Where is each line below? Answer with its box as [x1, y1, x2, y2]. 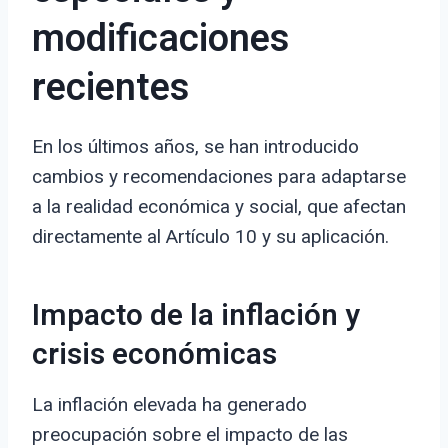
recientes [32, 60, 189, 117]
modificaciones [32, 11, 289, 68]
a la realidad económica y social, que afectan [32, 195, 406, 219]
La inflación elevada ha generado [32, 393, 307, 417]
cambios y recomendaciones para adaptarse [32, 165, 406, 189]
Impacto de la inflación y [32, 294, 360, 339]
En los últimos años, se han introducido [32, 135, 359, 159]
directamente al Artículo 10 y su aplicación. [32, 225, 389, 249]
